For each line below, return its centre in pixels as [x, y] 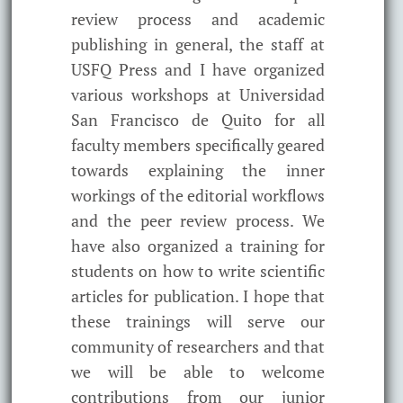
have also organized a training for [198, 245]
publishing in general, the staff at [198, 44]
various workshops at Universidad [198, 94]
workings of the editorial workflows [198, 195]
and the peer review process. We [198, 220]
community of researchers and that [198, 346]
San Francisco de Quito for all [198, 119]
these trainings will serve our [198, 321]
